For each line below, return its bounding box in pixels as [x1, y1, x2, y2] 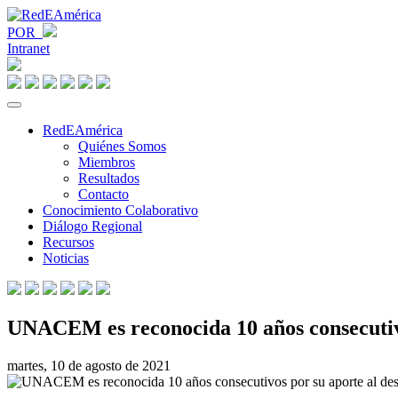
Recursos [43, 235, 94, 250]
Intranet [7, 41, 50, 56]
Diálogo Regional [43, 219, 142, 234]
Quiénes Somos [78, 139, 166, 154]
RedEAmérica [43, 123, 123, 138]
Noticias [43, 251, 89, 266]
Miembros [78, 155, 135, 170]
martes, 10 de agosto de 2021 [7, 357, 171, 373]
